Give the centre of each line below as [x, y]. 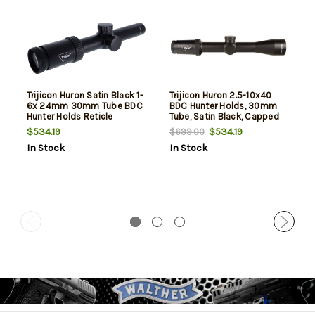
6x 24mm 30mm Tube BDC [84, 106]
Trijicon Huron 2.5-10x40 [220, 96]
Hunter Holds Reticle [70, 117]
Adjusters [189, 127]
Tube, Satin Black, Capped [224, 117]
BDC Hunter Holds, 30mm [223, 106]
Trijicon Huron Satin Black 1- [85, 96]
